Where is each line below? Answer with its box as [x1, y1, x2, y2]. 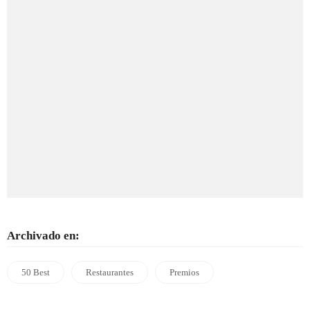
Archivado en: [7, 229, 80, 243]
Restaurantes [86, 267, 134, 278]
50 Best [21, 267, 50, 278]
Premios [170, 267, 199, 278]
